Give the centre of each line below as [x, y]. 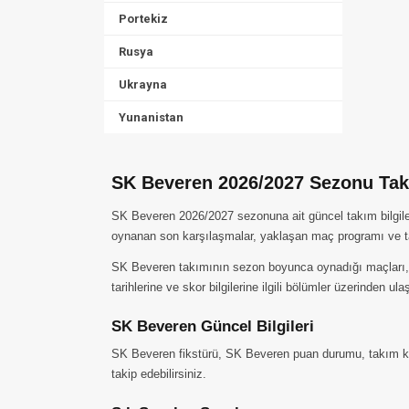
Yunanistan [151, 117]
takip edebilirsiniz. [159, 374]
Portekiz [143, 19]
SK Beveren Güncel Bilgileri [213, 326]
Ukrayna [143, 84]
